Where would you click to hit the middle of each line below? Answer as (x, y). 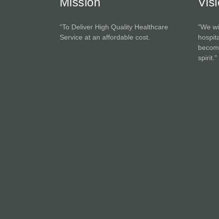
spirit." (207, 58)
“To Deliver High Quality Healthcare (114, 27)
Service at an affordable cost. (105, 37)
